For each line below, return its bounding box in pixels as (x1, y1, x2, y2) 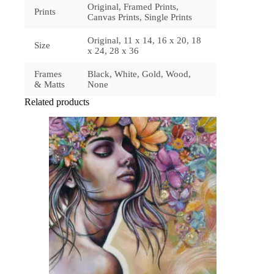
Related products (24, 97, 89, 108)
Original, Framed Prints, (87, 2, 179, 12)
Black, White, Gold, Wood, (87, 69, 191, 80)
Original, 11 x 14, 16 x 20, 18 (87, 35, 201, 46)
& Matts (34, 80, 65, 90)
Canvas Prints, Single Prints (87, 12, 192, 23)
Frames (34, 69, 62, 80)
